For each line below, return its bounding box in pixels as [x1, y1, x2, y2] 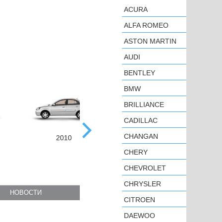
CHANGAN [124, 132, 158, 140]
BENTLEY [124, 69, 155, 77]
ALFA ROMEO [124, 21, 168, 29]
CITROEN [124, 196, 155, 204]
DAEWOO [124, 212, 155, 220]
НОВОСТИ [10, 189, 42, 196]
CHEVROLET [124, 164, 166, 172]
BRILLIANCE [124, 101, 164, 109]
